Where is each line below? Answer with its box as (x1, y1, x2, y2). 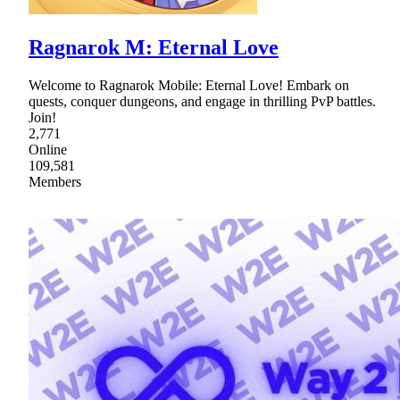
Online (29, 142, 67, 158)
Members (29, 174, 81, 190)
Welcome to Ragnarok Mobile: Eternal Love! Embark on (29, 78, 349, 94)
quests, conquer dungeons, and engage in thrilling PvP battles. (29, 94, 376, 110)
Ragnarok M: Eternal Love (29, 36, 279, 60)
